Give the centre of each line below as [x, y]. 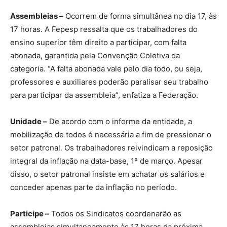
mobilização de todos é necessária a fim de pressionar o [111, 134]
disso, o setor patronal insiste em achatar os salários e [107, 174]
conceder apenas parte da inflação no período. [93, 187]
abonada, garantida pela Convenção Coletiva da [95, 55]
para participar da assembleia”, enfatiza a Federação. [104, 95]
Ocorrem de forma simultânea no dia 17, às [140, 16]
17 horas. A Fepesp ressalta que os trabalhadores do [104, 29]
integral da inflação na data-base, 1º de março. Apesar [106, 161]
